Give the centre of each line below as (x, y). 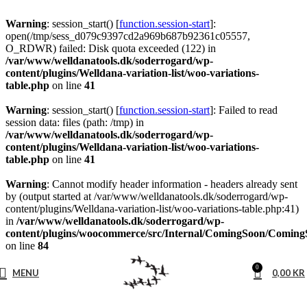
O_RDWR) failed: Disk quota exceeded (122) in (111, 48)
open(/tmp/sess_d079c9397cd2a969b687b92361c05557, (128, 36)
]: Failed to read (244, 110)
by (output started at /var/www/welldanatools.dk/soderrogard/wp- (147, 196)
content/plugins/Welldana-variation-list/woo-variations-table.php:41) (152, 209)
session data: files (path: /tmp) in (75, 122)
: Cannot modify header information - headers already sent (172, 184)
